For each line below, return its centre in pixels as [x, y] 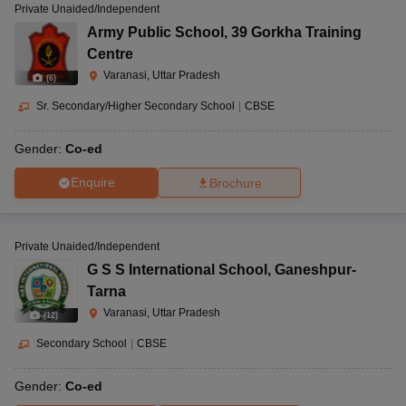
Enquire [92, 183]
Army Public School [155, 32]
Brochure [236, 183]
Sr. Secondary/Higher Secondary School [135, 106]
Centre [110, 53]
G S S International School [177, 269]
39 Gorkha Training [296, 32]
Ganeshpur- [315, 269]
